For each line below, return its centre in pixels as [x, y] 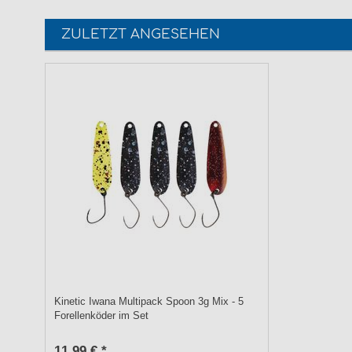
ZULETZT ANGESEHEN [141, 35]
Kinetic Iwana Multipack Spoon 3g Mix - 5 [149, 302]
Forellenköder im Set [102, 316]
